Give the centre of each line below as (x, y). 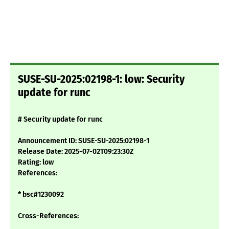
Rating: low (36, 163)
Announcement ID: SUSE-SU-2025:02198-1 (84, 141)
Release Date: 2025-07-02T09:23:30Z (76, 152)
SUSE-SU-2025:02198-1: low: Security (101, 79)
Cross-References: (48, 216)
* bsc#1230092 (41, 195)
